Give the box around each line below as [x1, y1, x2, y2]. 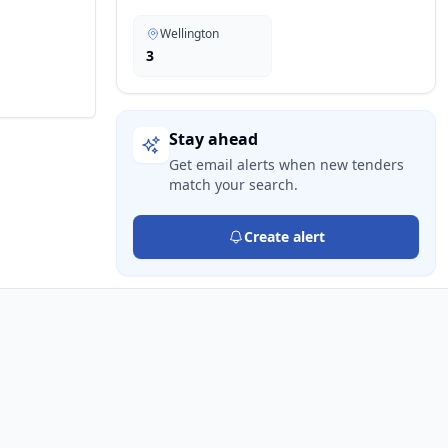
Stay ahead [169, 128, 258, 150]
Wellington [160, 25, 219, 42]
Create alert [243, 227, 325, 246]
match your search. [169, 175, 298, 194]
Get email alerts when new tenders [169, 155, 404, 174]
